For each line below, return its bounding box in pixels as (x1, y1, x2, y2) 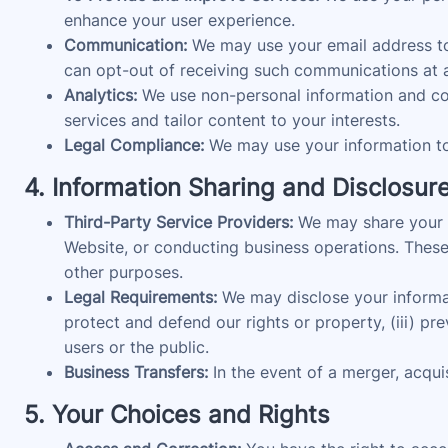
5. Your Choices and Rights (24, 400, 330, 429)
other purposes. (64, 262, 183, 282)
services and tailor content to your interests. (64, 110, 400, 130)
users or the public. (64, 337, 209, 357)
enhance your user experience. (64, 10, 295, 30)
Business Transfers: (64, 362, 208, 382)
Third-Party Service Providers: (64, 212, 293, 232)
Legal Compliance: (64, 135, 204, 155)
